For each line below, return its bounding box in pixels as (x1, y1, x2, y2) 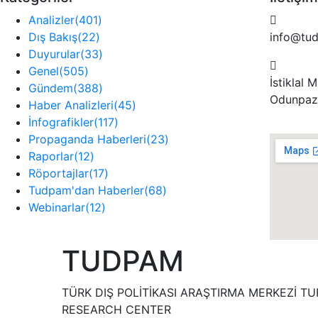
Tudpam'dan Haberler (28, 183, 144, 197)
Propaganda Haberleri (28, 132, 146, 146)
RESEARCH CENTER (62, 302, 171, 317)
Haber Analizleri (28, 98, 114, 112)
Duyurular (28, 47, 80, 61)
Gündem (28, 81, 73, 95)
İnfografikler (28, 115, 94, 129)
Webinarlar (28, 200, 85, 214)
